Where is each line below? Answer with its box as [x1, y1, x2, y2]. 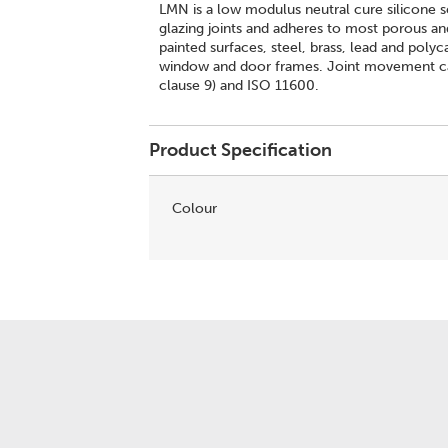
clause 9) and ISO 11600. [159, 77, 320, 94]
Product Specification [149, 139, 333, 161]
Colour [172, 200, 218, 217]
